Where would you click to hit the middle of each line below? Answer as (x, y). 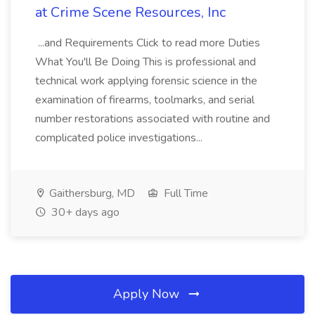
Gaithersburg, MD (91, 193)
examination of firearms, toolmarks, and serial (145, 100)
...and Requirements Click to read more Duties (148, 43)
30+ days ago (84, 212)
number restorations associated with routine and (153, 119)
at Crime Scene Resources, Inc (130, 12)
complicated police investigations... (120, 138)
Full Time (185, 193)
